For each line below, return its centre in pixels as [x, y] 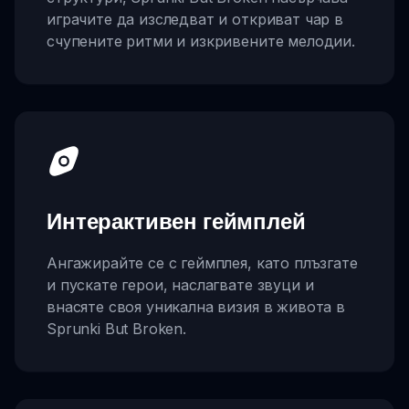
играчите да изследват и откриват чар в [195, 20]
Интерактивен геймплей [176, 220]
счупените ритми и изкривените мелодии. [201, 42]
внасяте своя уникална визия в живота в [196, 306]
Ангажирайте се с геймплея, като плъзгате [202, 262]
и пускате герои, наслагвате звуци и [180, 284]
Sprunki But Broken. [116, 328]
